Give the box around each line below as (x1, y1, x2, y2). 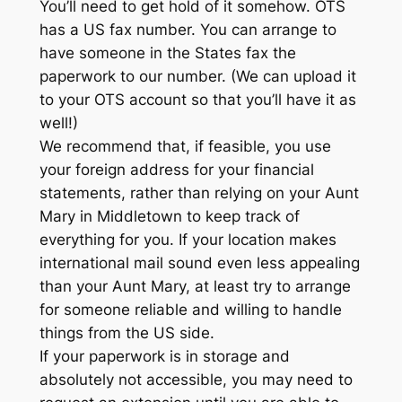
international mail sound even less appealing (39, 254, 360, 273)
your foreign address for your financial (39, 161, 314, 179)
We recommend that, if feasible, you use (39, 137, 331, 156)
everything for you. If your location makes (39, 231, 336, 249)
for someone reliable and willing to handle (39, 301, 342, 319)
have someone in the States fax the (39, 44, 296, 63)
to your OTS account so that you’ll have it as (39, 91, 356, 109)
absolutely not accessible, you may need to (39, 371, 353, 389)
